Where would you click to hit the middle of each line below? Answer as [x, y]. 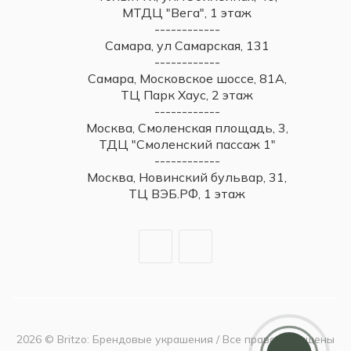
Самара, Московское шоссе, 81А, [187, 79]
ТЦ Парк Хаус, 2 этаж [187, 95]
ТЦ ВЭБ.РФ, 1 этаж [187, 194]
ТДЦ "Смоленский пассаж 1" [187, 145]
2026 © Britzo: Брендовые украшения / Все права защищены [175, 339]
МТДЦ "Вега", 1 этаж [187, 13]
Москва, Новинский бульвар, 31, [187, 177]
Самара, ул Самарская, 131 [187, 46]
